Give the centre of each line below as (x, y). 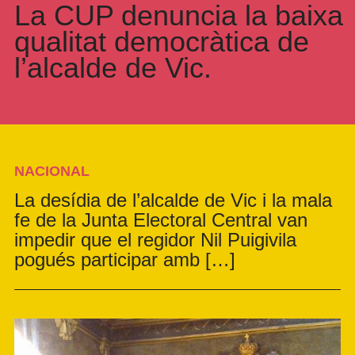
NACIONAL (52, 172)
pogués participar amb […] (125, 260)
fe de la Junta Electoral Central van (161, 220)
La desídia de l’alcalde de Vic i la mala (173, 200)
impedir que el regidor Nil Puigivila (155, 240)
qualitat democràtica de (162, 42)
